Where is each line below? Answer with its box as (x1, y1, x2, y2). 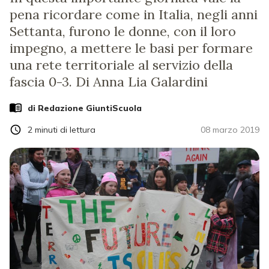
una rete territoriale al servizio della (10, 56, 233, 73)
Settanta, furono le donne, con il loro (10, 23, 236, 40)
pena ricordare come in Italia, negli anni (10, 6, 258, 23)
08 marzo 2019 (201, 124, 259, 135)
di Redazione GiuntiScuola (28, 102, 142, 113)
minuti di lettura (35, 124, 95, 135)
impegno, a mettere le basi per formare (10, 40, 253, 56)
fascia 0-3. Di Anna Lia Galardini (10, 73, 208, 90)
